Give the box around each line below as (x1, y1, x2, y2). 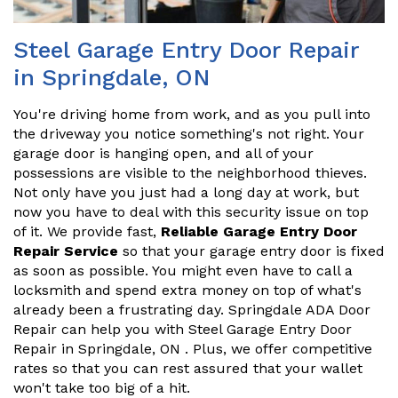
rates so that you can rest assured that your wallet (13, 360, 362, 378)
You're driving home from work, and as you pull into (13, 106, 370, 123)
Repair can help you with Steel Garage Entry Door (13, 321, 352, 338)
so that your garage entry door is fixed (118, 243, 385, 260)
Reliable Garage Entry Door (161, 223, 357, 241)
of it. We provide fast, (13, 223, 161, 241)
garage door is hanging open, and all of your (13, 145, 314, 163)
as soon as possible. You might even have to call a (13, 262, 353, 280)
